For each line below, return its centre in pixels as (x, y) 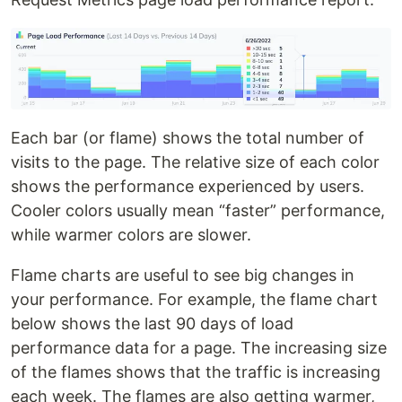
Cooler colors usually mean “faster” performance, (198, 211)
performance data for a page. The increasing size (199, 348)
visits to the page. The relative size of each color (195, 162)
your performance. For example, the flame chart (194, 300)
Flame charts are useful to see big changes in (183, 275)
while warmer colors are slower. (131, 235)
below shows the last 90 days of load (152, 324)
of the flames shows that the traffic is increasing (196, 372)
